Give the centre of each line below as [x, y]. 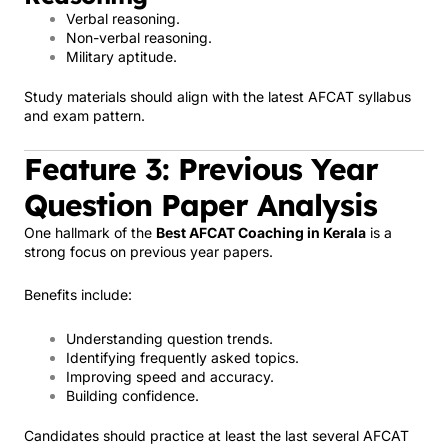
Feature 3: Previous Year [201, 168]
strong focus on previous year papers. [148, 251]
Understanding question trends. [169, 338]
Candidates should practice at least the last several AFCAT [216, 435]
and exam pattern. [84, 115]
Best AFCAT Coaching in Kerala [261, 232]
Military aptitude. [121, 56]
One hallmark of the [90, 232]
